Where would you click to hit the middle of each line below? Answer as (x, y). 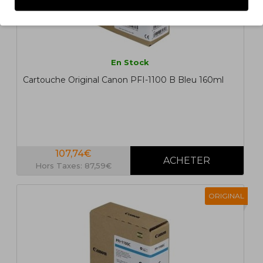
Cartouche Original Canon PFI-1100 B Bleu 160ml (123, 80)
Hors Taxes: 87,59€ (74, 166)
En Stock (130, 63)
